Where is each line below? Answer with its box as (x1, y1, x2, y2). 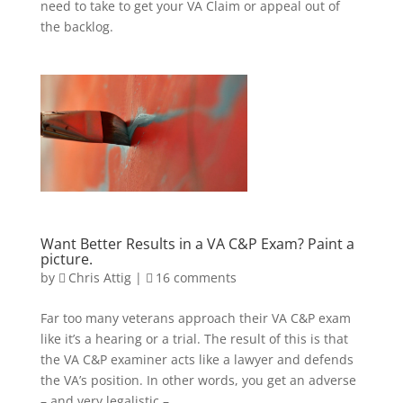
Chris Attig (67, 268, 131, 286)
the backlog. (40, 18, 113, 36)
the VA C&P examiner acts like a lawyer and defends (40, 350, 354, 368)
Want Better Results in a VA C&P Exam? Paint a (40, 233, 354, 254)
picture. (40, 248, 93, 269)
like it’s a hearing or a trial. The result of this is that (40, 329, 348, 347)
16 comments (155, 268, 237, 286)
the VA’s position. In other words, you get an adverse (40, 371, 356, 389)
